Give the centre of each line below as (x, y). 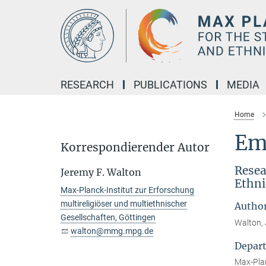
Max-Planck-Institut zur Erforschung (127, 190)
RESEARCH (87, 85)
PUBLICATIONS (170, 85)
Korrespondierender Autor (135, 147)
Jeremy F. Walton (101, 172)
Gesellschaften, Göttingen (108, 217)
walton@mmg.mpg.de (112, 231)
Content (19, 27)
